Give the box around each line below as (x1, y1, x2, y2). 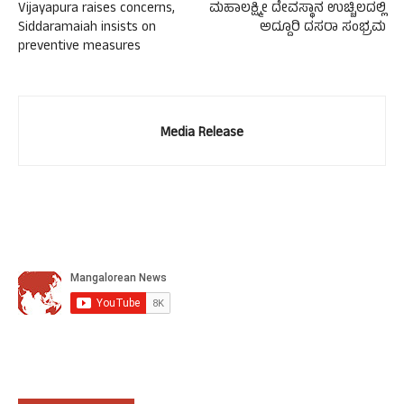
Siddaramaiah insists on (18, 17, 156, 41)
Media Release (161, 123, 243, 146)
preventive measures (18, 36, 141, 60)
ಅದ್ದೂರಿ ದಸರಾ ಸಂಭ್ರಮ (260, 17, 386, 41)
